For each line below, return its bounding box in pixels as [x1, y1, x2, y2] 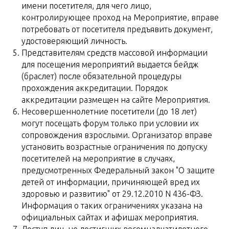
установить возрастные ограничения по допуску [21, 142, 208, 151]
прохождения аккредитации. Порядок [21, 83, 168, 93]
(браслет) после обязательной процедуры [21, 72, 181, 81]
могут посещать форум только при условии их [21, 119, 199, 128]
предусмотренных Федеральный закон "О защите [21, 166, 215, 175]
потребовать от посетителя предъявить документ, [21, 25, 213, 34]
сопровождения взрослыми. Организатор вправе [21, 130, 212, 140]
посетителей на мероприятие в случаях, [21, 154, 175, 163]
